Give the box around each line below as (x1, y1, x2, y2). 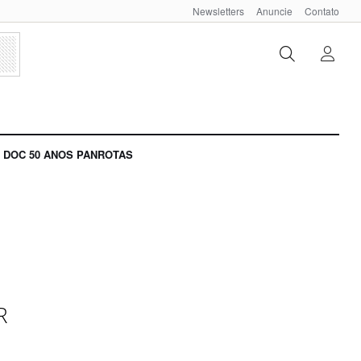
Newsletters (193, 4, 244, 18)
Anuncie (256, 4, 293, 18)
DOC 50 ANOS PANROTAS (3, 147, 133, 163)
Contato (305, 4, 339, 18)
